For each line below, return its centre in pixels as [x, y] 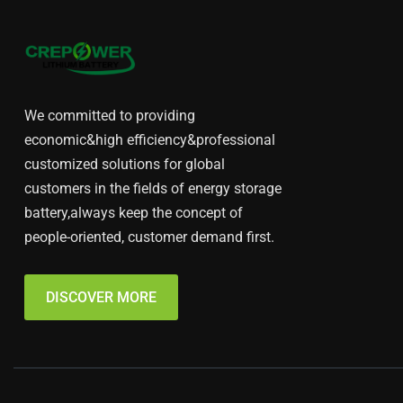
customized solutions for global [125, 164]
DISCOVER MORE [101, 297]
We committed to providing [110, 116]
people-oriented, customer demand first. [149, 237]
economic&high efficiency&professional [150, 140]
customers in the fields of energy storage [153, 188]
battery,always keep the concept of [134, 213]
